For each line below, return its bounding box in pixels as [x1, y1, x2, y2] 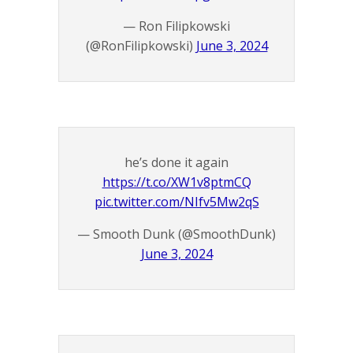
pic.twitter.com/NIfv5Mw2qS [94, 193, 259, 211]
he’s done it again [124, 154, 229, 172]
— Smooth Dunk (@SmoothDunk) [77, 225, 276, 243]
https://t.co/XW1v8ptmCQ [102, 173, 251, 191]
